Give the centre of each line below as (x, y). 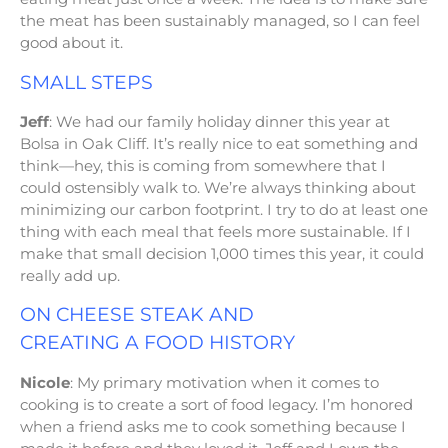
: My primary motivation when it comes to (224, 382)
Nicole (45, 382)
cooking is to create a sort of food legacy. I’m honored (216, 404)
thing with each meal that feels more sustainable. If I (215, 232)
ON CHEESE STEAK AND (137, 315)
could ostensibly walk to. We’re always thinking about (218, 188)
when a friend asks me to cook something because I (213, 426)
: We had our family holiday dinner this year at (219, 122)
